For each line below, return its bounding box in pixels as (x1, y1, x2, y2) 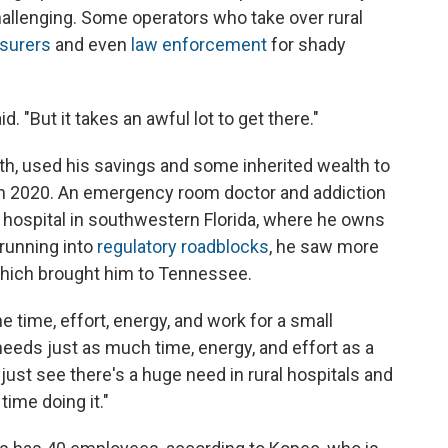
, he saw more (269, 235, 379, 257)
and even (51, 33, 131, 55)
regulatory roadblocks (97, 235, 269, 257)
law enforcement (131, 33, 267, 55)
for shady (267, 33, 346, 55)
